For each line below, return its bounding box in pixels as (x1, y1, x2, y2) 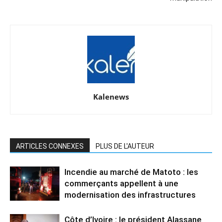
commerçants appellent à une (64, 178, 178, 188)
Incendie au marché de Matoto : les (64, 166, 198, 177)
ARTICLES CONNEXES (16, 142, 84, 150)
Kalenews (93, 91, 129, 102)
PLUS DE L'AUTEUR (96, 142, 154, 150)
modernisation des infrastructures (64, 189, 196, 200)
